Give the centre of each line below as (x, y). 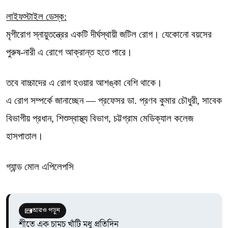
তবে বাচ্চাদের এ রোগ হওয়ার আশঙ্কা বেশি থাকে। (84, 83)
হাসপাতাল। (25, 136)
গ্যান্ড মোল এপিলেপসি (40, 167)
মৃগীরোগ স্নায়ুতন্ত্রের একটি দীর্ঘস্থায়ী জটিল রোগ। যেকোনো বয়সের (109, 34)
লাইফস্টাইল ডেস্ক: (36, 17)
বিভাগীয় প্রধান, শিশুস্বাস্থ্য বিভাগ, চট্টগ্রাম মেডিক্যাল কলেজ (100, 118)
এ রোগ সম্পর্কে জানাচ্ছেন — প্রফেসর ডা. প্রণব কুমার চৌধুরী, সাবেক (114, 101)
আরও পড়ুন (46, 210)
